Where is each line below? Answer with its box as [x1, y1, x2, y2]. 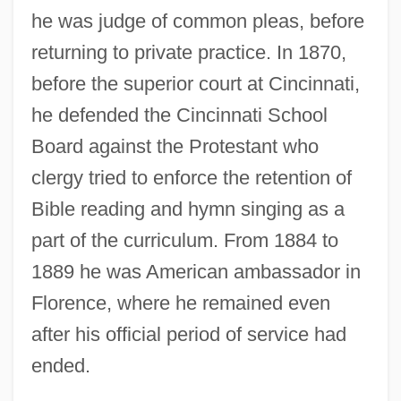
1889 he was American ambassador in [30, 260, 361, 283]
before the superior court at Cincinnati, [30, 72, 360, 95]
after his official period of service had [30, 322, 346, 346]
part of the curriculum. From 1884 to [30, 228, 338, 252]
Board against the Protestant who [30, 134, 319, 158]
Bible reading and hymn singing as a [30, 197, 345, 220]
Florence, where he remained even [30, 291, 330, 314]
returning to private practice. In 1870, [30, 40, 346, 64]
